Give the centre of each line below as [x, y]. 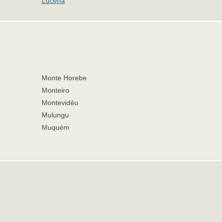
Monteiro [55, 90]
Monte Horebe [64, 78]
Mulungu [55, 115]
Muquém [55, 127]
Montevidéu [60, 103]
